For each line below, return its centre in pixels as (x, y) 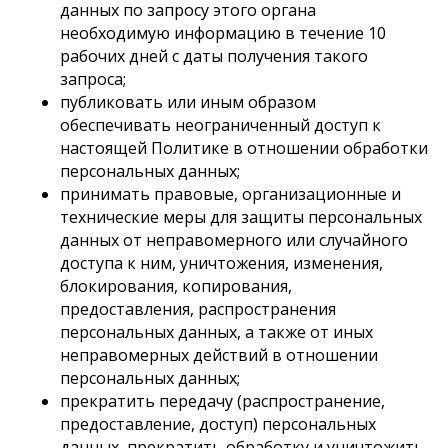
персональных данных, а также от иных (216, 332)
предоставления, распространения (198, 309)
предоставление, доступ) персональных (218, 424)
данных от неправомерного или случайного (234, 240)
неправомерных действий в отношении (219, 355)
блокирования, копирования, (176, 286)
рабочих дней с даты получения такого (214, 56)
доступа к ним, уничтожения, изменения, (221, 263)
